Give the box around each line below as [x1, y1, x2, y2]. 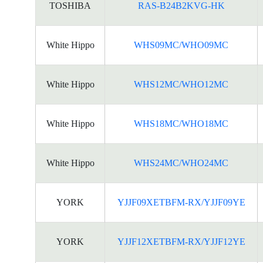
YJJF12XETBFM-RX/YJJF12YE [117, 237, 245, 247]
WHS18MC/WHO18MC [134, 119, 228, 129]
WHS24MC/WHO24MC [134, 158, 228, 168]
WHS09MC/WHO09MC [134, 40, 228, 50]
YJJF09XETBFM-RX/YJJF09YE [117, 197, 245, 207]
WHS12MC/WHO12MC [134, 79, 228, 89]
